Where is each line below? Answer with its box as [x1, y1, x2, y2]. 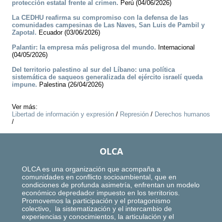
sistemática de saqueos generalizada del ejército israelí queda [12, 73, 203, 81]
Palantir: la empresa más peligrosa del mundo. [12, 44, 156, 52]
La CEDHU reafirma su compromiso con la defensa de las [12, 14, 188, 22]
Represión [120, 111, 149, 118]
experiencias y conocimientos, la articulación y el [22, 213, 174, 221]
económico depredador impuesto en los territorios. [22, 189, 180, 197]
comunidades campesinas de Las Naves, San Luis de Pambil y [12, 21, 205, 29]
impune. [12, 81, 37, 89]
